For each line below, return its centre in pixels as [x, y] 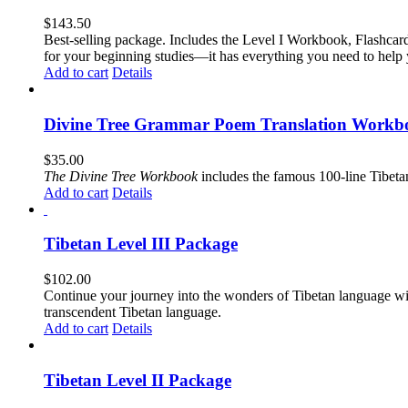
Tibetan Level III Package [141, 244]
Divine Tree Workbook [133, 176]
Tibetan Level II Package [138, 380]
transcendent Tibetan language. [133, 312]
